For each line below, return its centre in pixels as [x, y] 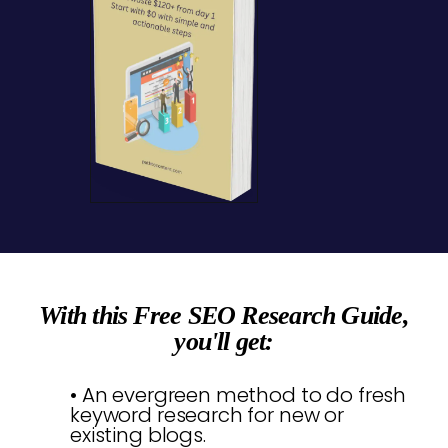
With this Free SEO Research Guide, [224, 316]
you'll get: [224, 342]
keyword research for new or [207, 415]
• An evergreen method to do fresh [238, 395]
